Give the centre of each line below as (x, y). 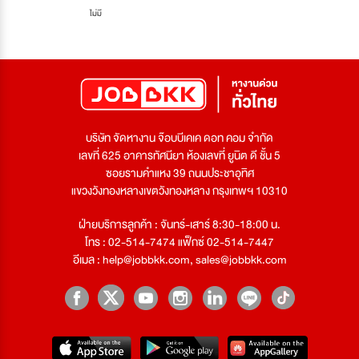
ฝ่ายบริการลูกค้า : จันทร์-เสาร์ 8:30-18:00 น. (179, 225)
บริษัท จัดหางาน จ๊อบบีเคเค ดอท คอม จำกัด (179, 138)
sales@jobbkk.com (241, 260)
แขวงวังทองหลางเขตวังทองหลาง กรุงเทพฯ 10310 (179, 191)
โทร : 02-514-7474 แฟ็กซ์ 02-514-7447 (179, 242)
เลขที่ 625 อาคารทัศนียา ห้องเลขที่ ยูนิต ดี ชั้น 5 (179, 156)
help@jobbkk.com (146, 260)
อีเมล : (87, 260)
